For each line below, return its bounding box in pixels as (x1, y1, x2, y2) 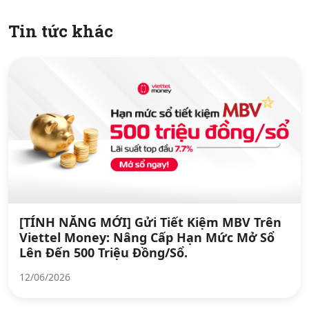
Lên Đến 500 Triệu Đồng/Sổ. (19, 244, 188, 261)
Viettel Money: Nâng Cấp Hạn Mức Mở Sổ (19, 229, 275, 246)
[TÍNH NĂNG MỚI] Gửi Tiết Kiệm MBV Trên (19, 214, 281, 230)
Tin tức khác (8, 20, 113, 42)
